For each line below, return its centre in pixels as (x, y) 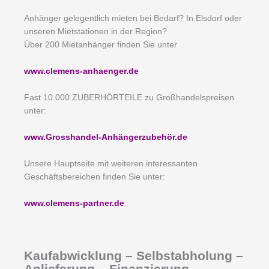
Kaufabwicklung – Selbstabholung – (134, 256)
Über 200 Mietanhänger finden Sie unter (101, 45)
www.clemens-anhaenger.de (81, 71)
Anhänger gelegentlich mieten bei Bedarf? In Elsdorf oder (133, 19)
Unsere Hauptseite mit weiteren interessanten (111, 163)
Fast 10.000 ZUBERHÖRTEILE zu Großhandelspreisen (129, 98)
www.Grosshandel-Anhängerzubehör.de (106, 137)
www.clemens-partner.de (74, 203)
